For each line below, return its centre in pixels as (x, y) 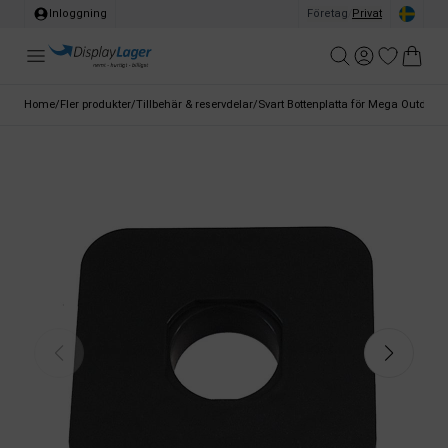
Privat (367, 13)
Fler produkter (95, 104)
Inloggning (78, 13)
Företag (327, 13)
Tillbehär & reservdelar (194, 104)
